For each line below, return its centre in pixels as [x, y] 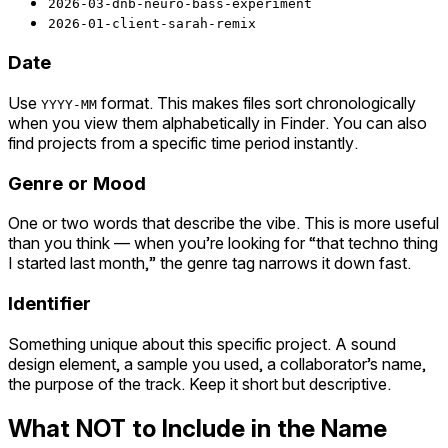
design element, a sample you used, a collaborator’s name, [217, 363]
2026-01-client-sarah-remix [152, 24]
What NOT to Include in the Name [197, 428]
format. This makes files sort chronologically [256, 102]
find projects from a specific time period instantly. [183, 142]
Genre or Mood [77, 183]
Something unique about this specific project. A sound [202, 343]
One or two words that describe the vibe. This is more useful [223, 223]
